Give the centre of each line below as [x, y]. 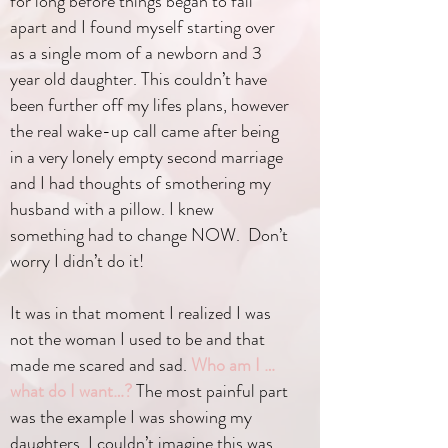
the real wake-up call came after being [144, 131]
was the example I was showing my [131, 417]
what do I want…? [73, 391]
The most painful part [212, 391]
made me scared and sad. [100, 365]
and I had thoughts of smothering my [140, 183]
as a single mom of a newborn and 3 [136, 53]
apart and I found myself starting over [142, 27]
